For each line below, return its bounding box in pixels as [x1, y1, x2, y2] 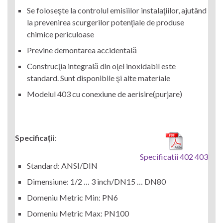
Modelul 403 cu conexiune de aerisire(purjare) [27, 89, 182, 99]
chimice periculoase [27, 29, 94, 39]
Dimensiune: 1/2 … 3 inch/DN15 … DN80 [27, 177, 166, 187]
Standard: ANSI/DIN [27, 161, 98, 171]
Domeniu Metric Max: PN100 [27, 209, 129, 219]
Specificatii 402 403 [140, 152, 208, 162]
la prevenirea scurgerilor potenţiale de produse [27, 17, 184, 27]
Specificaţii [15, 133, 54, 143]
